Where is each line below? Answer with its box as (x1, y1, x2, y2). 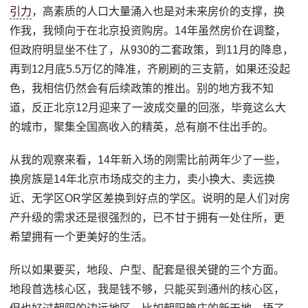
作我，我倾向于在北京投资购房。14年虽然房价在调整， (10, 24, 287, 36)
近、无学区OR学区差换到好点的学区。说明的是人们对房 (10, 192, 291, 204)
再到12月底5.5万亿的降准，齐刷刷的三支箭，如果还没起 (10, 63, 291, 75)
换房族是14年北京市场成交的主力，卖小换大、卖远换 (10, 173, 276, 185)
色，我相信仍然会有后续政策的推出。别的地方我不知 (10, 82, 274, 94)
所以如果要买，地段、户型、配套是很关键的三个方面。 (10, 263, 285, 276)
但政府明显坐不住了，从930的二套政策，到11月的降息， (10, 43, 294, 56)
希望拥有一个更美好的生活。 (10, 230, 153, 243)
